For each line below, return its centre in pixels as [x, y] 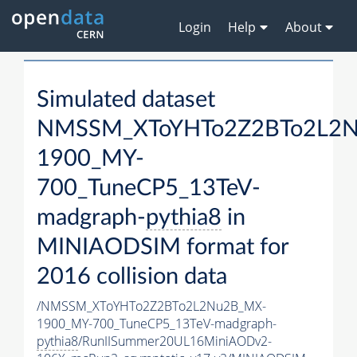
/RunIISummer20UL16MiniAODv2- [175, 341]
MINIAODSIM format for [163, 248]
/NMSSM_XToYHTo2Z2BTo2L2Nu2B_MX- [151, 306]
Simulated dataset [126, 100]
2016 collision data [132, 277]
